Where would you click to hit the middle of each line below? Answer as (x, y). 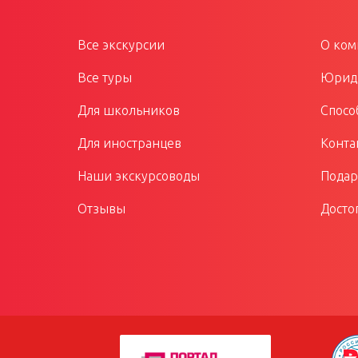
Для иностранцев (129, 143)
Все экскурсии (121, 45)
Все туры (105, 78)
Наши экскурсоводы (139, 176)
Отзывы (101, 209)
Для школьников (129, 110)
